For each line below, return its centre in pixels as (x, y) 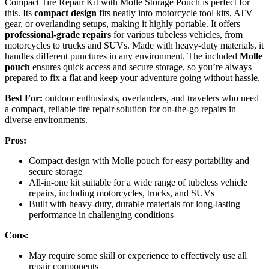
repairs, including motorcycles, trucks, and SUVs (122, 193)
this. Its (20, 13)
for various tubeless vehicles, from (177, 35)
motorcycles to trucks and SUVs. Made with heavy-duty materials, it (134, 46)
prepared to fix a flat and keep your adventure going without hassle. (132, 78)
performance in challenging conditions (101, 215)
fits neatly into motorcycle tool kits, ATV (175, 13)
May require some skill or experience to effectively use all (138, 256)
